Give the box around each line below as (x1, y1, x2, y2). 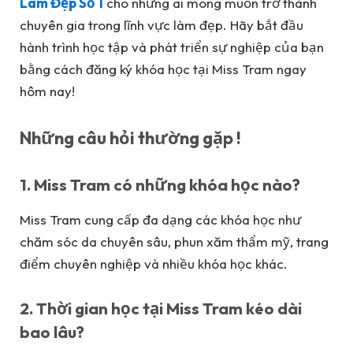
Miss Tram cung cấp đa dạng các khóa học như (20, 210, 301, 228)
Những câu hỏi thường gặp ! (20, 127, 241, 150)
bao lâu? (20, 321, 84, 343)
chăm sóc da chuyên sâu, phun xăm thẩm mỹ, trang (20, 232, 329, 250)
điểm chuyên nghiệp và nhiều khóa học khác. (20, 255, 288, 272)
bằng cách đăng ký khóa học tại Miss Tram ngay (20, 60, 307, 77)
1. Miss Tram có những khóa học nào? (20, 174, 300, 195)
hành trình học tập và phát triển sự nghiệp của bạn (20, 38, 324, 55)
